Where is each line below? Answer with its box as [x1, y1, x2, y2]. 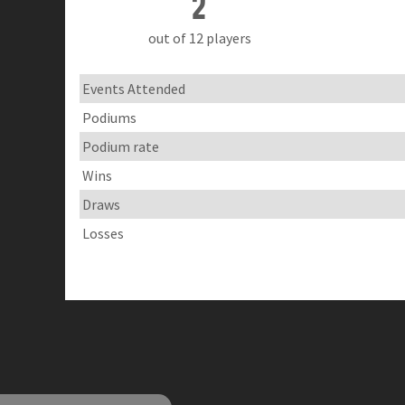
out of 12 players [147, 29, 251, 48]
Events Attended [82, 79, 186, 98]
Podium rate [82, 137, 160, 155]
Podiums [82, 108, 137, 127]
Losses [82, 223, 125, 242]
